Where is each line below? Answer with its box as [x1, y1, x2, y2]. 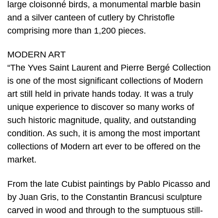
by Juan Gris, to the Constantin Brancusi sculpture [7, 192, 202, 202]
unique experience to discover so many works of [7, 102, 194, 112]
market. [7, 155, 36, 165]
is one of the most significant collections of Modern [7, 76, 203, 86]
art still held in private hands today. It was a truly [7, 89, 193, 99]
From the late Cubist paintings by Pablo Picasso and [7, 179, 210, 189]
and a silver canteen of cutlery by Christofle [7, 12, 175, 22]
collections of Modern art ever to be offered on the [7, 142, 200, 152]
